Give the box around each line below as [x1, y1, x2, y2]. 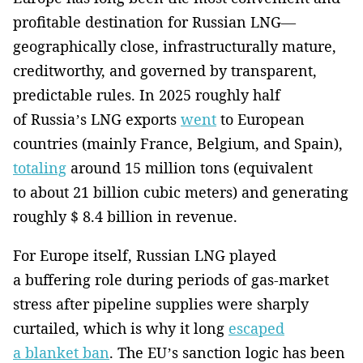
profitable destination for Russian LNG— [13, 11, 296, 32]
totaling [13, 157, 66, 177]
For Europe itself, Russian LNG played [13, 245, 276, 265]
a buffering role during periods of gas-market [13, 269, 329, 289]
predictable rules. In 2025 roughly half [13, 84, 280, 105]
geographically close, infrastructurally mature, [13, 36, 336, 56]
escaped [228, 318, 284, 338]
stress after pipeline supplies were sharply [13, 293, 309, 314]
